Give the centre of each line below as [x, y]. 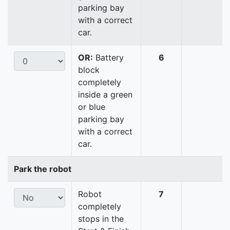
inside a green [105, 95]
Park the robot [43, 169]
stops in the [101, 219]
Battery [108, 58]
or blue [92, 107]
